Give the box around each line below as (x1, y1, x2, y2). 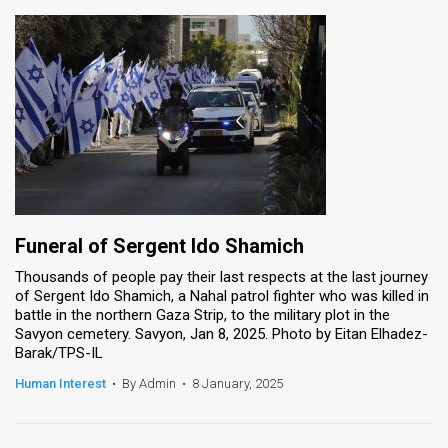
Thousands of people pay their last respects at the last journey (15, 267, 428, 286)
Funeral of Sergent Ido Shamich (15, 233, 304, 258)
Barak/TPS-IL (15, 343, 103, 362)
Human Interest (15, 375, 106, 391)
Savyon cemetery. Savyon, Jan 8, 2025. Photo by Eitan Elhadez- (15, 324, 428, 343)
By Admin (122, 375, 176, 391)
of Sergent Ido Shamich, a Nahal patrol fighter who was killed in (15, 286, 429, 305)
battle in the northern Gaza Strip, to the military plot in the (15, 305, 390, 324)
